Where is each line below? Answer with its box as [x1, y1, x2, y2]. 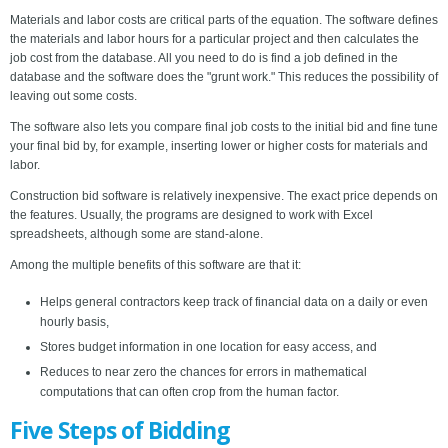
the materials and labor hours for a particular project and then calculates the [10, 32, 419, 47]
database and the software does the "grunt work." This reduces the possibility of [10, 70, 438, 85]
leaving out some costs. [10, 89, 137, 104]
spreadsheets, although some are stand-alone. [10, 227, 263, 242]
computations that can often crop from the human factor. [40, 385, 339, 400]
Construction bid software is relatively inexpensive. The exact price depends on [10, 189, 438, 204]
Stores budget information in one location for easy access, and [40, 340, 377, 355]
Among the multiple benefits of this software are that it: [10, 258, 301, 273]
